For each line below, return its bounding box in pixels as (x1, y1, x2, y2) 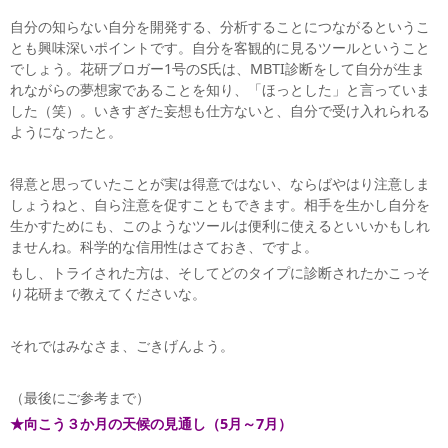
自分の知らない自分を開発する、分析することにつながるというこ (10, 17, 430, 37)
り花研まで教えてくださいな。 (10, 284, 206, 304)
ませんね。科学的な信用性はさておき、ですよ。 (10, 237, 318, 257)
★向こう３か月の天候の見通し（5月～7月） (10, 414, 292, 434)
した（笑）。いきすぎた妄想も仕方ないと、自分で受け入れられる (10, 101, 430, 121)
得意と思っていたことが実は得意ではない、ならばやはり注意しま (10, 174, 430, 194)
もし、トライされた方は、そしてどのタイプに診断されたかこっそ (10, 263, 430, 283)
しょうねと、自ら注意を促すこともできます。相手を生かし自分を (10, 195, 430, 215)
